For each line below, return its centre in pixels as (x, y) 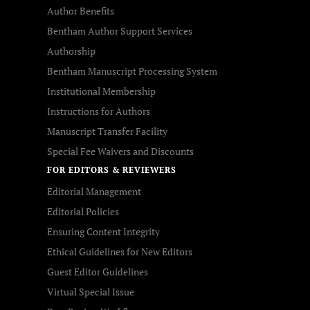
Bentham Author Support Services (120, 31)
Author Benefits (81, 11)
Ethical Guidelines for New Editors (120, 252)
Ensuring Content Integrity (103, 231)
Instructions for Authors (99, 111)
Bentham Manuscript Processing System (132, 71)
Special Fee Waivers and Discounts (120, 151)
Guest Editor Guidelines (98, 272)
